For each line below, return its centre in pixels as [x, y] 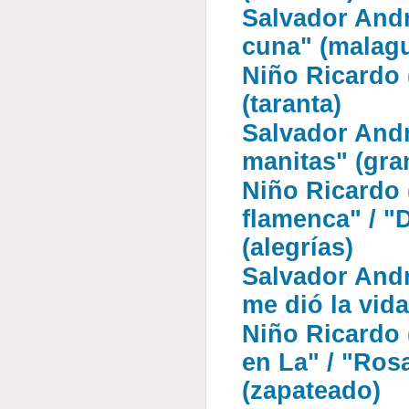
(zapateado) [312, 391]
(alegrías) [298, 247]
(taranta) [292, 104]
